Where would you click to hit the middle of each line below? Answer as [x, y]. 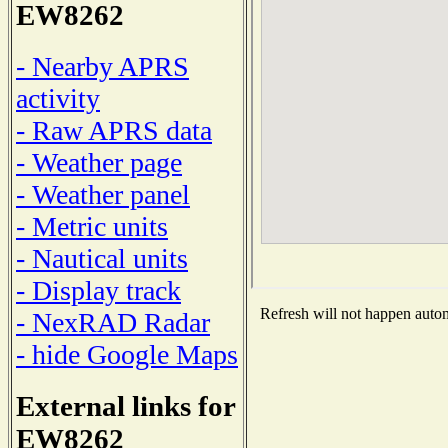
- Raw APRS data [114, 130]
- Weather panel [103, 194]
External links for [125, 405]
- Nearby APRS [102, 66]
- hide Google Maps [127, 354]
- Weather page [99, 162]
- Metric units [92, 226]
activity [58, 98]
